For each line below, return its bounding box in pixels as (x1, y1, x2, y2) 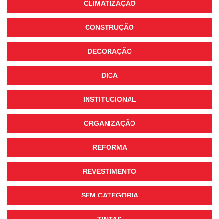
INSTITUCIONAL (83, 95, 136, 103)
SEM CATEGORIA (81, 191, 138, 199)
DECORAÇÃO (87, 47, 132, 55)
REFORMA (92, 143, 127, 151)
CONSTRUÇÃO (85, 23, 134, 31)
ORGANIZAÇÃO (84, 119, 135, 127)
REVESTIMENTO (83, 167, 136, 175)
